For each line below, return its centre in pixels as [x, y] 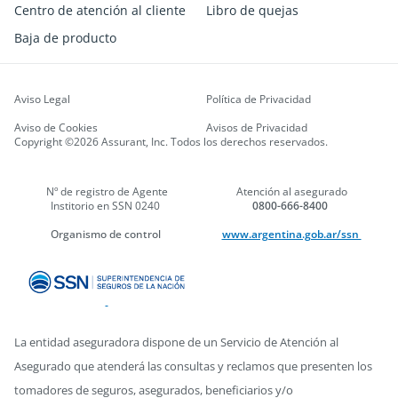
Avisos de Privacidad [257, 128]
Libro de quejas [252, 11]
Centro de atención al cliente [100, 11]
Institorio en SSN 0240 [107, 206]
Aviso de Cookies [56, 128]
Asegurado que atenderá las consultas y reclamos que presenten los [193, 366]
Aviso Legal [42, 99]
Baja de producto [65, 38]
